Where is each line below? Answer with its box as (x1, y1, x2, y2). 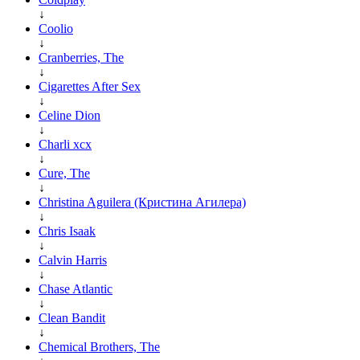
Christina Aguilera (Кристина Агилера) (39, 194, 246, 209)
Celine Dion (39, 108, 100, 122)
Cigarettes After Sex (39, 79, 141, 93)
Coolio (39, 21, 73, 35)
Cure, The (39, 166, 90, 180)
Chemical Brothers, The (39, 339, 160, 354)
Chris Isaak (39, 223, 96, 238)
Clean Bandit (39, 310, 105, 325)
